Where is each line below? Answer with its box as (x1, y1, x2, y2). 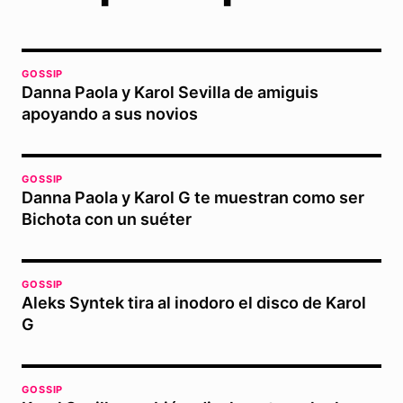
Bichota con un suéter (22, 210, 192, 228)
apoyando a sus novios (22, 104, 198, 123)
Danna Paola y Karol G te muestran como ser (22, 188, 364, 207)
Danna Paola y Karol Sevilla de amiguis (22, 83, 318, 102)
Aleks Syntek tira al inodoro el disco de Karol (22, 293, 366, 312)
